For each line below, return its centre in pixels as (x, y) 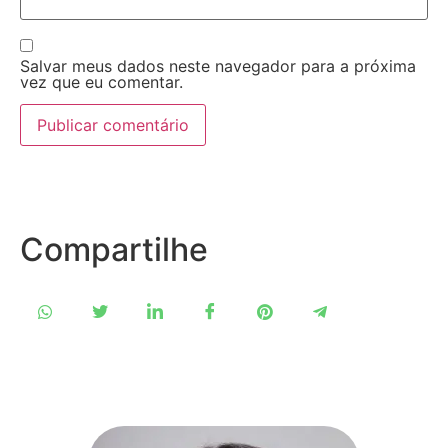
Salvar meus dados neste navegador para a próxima (218, 66)
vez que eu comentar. (101, 82)
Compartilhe (114, 249)
